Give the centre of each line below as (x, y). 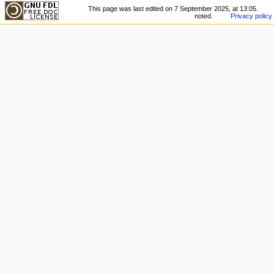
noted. (203, 16)
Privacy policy (252, 16)
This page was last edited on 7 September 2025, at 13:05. (173, 8)
